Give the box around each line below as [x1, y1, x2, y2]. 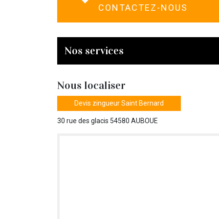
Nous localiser [57, 78, 126, 92]
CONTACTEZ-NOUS [98, 2, 188, 13]
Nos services [65, 44, 124, 57]
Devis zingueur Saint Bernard [74, 99, 164, 107]
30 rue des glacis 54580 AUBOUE [57, 116, 158, 125]
